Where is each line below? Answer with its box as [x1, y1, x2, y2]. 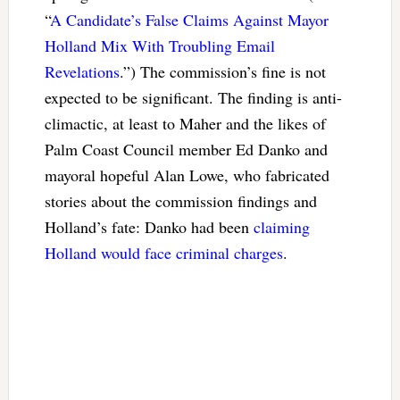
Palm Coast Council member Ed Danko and [44, 137, 328, 160]
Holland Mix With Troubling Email [44, 34, 275, 56]
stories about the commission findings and [44, 189, 317, 212]
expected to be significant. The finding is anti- [44, 86, 342, 108]
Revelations [44, 60, 120, 82]
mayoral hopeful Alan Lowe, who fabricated [44, 163, 329, 186]
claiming [253, 215, 310, 237]
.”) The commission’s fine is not [119, 60, 326, 82]
